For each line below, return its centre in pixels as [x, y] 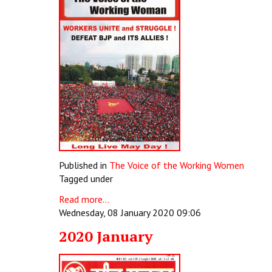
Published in [83, 165]
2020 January [106, 236]
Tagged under [86, 178]
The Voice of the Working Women [177, 165]
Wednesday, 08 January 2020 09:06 [130, 212]
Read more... [84, 199]
